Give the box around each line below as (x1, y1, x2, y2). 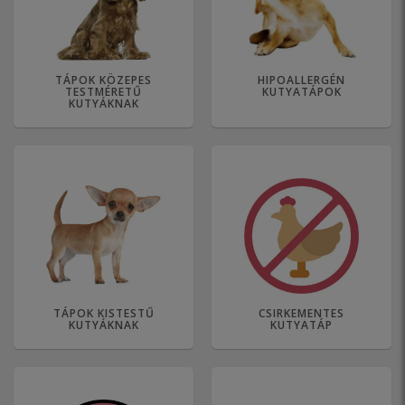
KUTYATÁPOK (261, 84, 342, 100)
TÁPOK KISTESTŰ (52, 306, 155, 322)
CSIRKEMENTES (259, 306, 344, 322)
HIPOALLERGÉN (258, 72, 345, 89)
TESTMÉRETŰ (65, 84, 142, 100)
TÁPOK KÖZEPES (55, 72, 152, 89)
